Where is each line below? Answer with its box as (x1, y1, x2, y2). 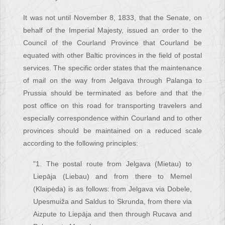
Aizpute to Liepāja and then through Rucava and (33, 210, 192, 218)
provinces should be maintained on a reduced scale (23, 127, 202, 135)
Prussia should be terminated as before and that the (23, 89, 202, 97)
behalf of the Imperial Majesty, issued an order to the (23, 26, 202, 35)
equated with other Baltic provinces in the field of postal (23, 51, 202, 60)
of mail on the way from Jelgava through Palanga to (23, 76, 202, 85)
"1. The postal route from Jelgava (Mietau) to (33, 160, 192, 168)
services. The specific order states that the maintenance (23, 64, 202, 72)
